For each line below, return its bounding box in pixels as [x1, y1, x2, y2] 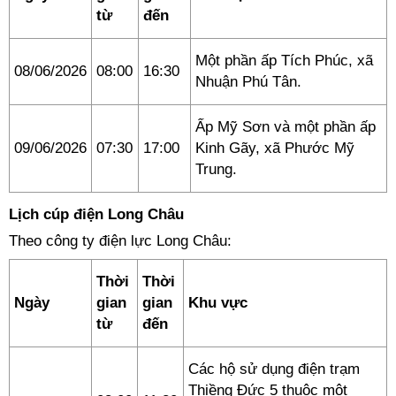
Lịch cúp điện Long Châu [9, 206, 184, 223]
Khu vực [188, 294, 247, 311]
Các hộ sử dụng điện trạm [188, 361, 360, 377]
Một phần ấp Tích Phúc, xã [195, 52, 373, 69]
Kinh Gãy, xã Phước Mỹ [195, 140, 354, 156]
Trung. [195, 161, 237, 178]
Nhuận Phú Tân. [195, 73, 301, 90]
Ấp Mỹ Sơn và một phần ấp [195, 118, 376, 135]
